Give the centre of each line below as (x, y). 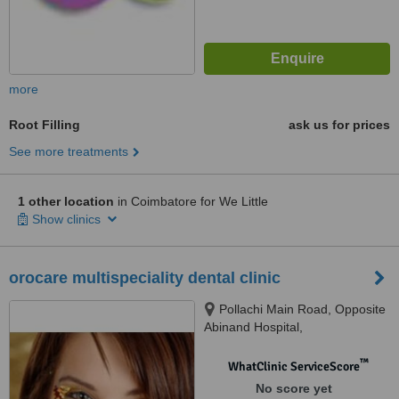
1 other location (66, 201)
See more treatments (69, 151)
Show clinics (68, 219)
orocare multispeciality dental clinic (145, 278)
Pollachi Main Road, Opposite (302, 309)
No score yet (293, 388)
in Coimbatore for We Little (191, 201)
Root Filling (45, 125)
